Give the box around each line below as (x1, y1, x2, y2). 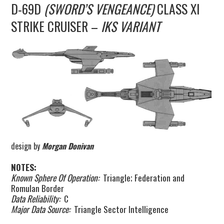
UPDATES (21, 10, 53, 23)
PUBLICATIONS (21, 112, 73, 125)
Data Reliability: (11, 191, 60, 205)
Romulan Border (11, 181, 64, 194)
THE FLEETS (21, 35, 62, 48)
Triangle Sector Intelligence (70, 202, 169, 215)
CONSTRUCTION (21, 61, 77, 74)
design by (11, 139, 42, 152)
